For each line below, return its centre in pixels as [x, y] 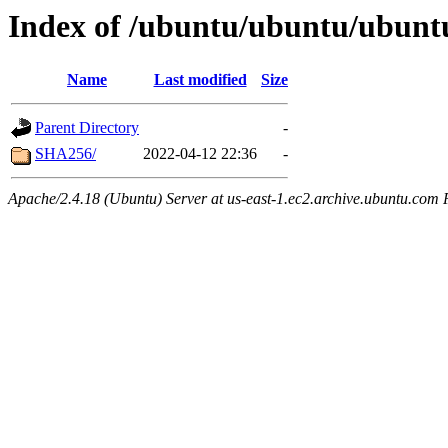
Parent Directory [87, 128]
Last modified [200, 80]
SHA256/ [65, 154]
